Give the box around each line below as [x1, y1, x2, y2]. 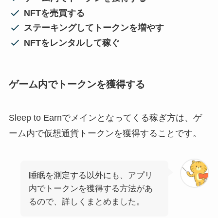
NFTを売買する [24, 8, 85, 18]
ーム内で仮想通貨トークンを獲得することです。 [8, 128, 201, 139]
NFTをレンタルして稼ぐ [24, 37, 120, 48]
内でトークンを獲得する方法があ [28, 184, 153, 194]
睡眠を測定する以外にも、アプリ [28, 171, 153, 181]
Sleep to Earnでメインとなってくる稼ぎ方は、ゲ [8, 113, 202, 123]
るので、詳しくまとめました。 [28, 197, 145, 207]
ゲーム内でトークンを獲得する [8, 78, 145, 90]
